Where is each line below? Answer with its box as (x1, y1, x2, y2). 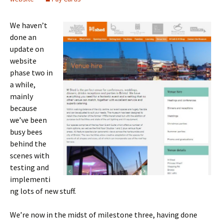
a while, (10, 79, 36, 89)
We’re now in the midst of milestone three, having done (10, 210, 197, 220)
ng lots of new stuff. (10, 186, 76, 196)
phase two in (10, 68, 53, 77)
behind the (10, 139, 46, 148)
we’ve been (10, 115, 47, 125)
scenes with (10, 150, 49, 160)
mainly (10, 91, 33, 101)
